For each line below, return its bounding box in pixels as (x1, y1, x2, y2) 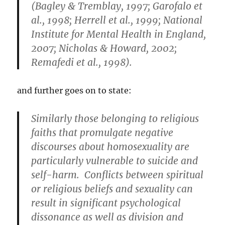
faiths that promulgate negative (31, 126, 174, 139)
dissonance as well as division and (31, 210, 184, 223)
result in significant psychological (31, 196, 181, 209)
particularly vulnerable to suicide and (31, 154, 198, 167)
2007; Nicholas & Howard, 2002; (31, 42, 177, 54)
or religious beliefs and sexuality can (31, 182, 193, 195)
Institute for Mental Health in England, (31, 28, 206, 40)
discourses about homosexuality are (31, 140, 190, 153)
